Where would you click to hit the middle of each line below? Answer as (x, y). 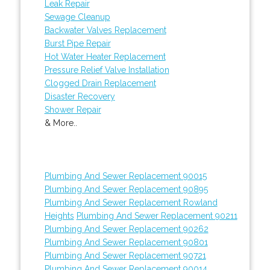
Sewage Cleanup (77, 17)
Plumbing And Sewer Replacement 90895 (126, 189)
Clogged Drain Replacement (100, 83)
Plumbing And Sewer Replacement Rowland (131, 202)
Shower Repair (73, 109)
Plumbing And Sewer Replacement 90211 (157, 215)
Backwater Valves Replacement (105, 30)
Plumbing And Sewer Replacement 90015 (125, 176)
